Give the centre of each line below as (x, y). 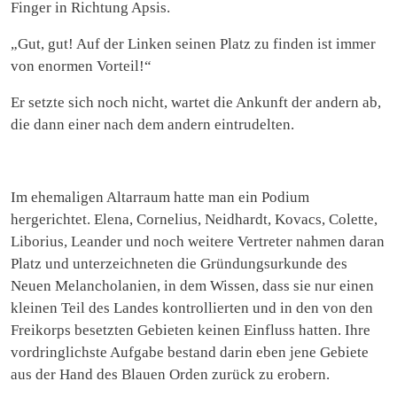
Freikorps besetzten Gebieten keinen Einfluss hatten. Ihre (191, 330)
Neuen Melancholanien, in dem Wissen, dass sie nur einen (192, 285)
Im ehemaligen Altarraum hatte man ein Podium (160, 197)
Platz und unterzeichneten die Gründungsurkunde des (179, 263)
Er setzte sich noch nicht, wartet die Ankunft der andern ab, (196, 102)
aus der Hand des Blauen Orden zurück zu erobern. (170, 374)
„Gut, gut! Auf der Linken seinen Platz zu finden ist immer (193, 43)
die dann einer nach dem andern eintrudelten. (152, 124)
